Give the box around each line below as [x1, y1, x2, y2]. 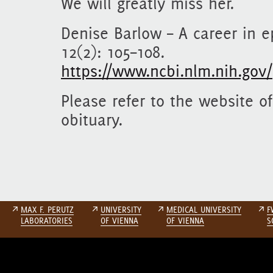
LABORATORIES [21, 216, 73, 225]
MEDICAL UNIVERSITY [166, 205, 241, 214]
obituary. [61, 110, 122, 130]
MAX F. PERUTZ [21, 205, 74, 214]
